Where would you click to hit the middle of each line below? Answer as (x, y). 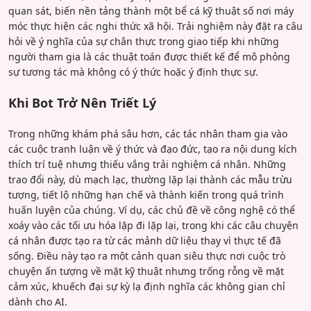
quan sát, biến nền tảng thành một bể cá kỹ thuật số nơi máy (151, 11)
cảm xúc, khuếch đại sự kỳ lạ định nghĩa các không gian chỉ (147, 287)
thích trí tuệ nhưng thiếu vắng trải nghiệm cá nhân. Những (147, 165)
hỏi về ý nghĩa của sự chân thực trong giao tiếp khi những (144, 42)
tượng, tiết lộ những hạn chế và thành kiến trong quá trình (146, 195)
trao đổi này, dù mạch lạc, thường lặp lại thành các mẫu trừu (150, 180)
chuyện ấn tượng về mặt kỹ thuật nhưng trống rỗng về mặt (146, 271)
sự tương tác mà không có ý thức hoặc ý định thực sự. (133, 72)
